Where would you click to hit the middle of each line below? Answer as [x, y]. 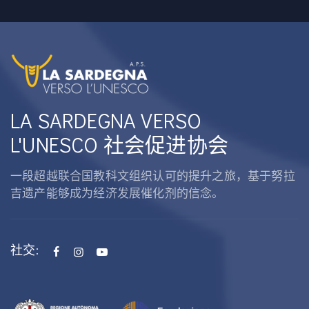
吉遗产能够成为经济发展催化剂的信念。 [117, 193]
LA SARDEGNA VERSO [106, 121]
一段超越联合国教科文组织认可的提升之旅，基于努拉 [153, 176]
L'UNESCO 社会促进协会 [119, 145]
